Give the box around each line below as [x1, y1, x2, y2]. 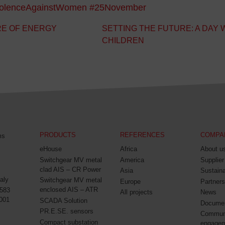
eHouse [39, 145, 62, 153]
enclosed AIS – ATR [39, 186, 98, 194]
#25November [89, 3, 146, 13]
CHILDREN [101, 36, 146, 45]
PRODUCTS [39, 131, 76, 139]
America [120, 156, 144, 164]
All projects [120, 188, 153, 196]
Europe [120, 177, 141, 185]
